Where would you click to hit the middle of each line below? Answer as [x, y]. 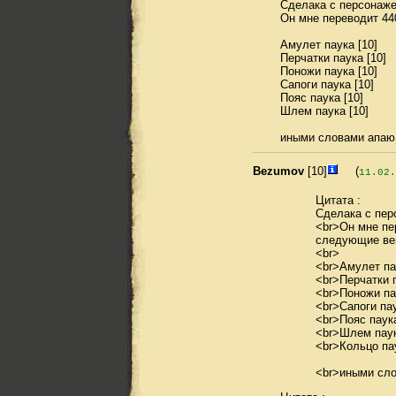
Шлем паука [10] [324, 110]
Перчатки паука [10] [333, 57]
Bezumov [278, 171]
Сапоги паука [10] [327, 84]
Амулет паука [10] [328, 44]
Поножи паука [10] [328, 71]
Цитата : [338, 201]
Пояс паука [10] [321, 97]
